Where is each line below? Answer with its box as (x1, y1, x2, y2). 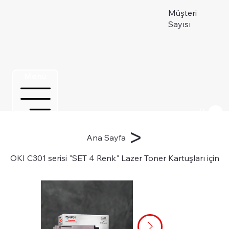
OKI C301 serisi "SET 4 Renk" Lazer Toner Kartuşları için (10, 153, 219, 164)
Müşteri (168, 8, 197, 18)
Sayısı (168, 19, 191, 30)
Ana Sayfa (86, 132, 126, 143)
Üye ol (155, 111, 182, 124)
